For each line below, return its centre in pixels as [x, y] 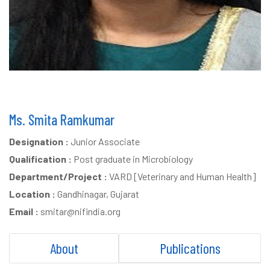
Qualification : [40, 159]
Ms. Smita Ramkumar [62, 120]
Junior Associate [104, 141]
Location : [32, 194]
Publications [190, 248]
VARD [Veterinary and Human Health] [182, 176]
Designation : [39, 141]
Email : [24, 211]
